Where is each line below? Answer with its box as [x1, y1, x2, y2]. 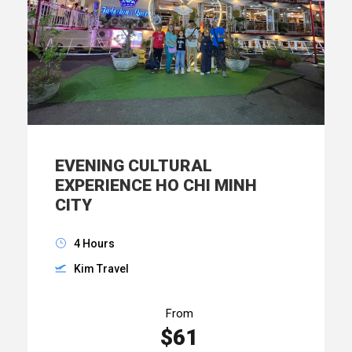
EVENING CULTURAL [55, 156, 212, 175]
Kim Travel [74, 262, 129, 275]
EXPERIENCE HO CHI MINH [55, 175, 257, 195]
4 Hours [74, 236, 115, 250]
